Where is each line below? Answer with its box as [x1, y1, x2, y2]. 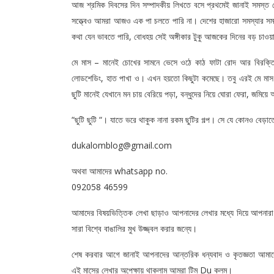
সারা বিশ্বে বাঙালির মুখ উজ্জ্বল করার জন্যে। [72, 223, 197, 235]
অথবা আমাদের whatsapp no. [72, 165, 168, 177]
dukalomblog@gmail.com [72, 139, 172, 152]
